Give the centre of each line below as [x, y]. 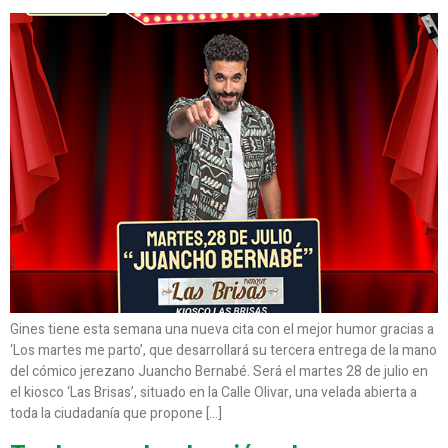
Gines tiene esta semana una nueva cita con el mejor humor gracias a [222, 329]
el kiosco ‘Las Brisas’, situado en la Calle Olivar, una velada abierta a [213, 392]
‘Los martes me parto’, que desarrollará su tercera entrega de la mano [223, 350]
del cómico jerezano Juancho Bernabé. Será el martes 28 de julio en [219, 371]
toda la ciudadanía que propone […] [116, 413]
